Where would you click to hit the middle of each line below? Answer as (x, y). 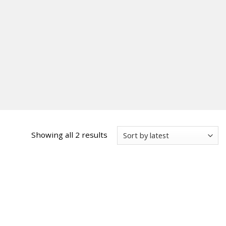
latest (118, 158)
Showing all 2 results (70, 134)
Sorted (120, 134)
